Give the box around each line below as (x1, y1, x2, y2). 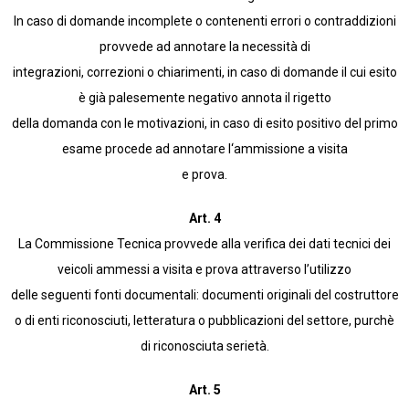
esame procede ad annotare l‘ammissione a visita (61, 142, 348, 157)
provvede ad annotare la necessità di (99, 39, 310, 55)
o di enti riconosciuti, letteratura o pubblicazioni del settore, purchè (15, 313, 394, 329)
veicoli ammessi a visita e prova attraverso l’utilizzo (58, 262, 351, 278)
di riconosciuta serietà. (140, 339, 269, 354)
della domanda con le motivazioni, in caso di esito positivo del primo (11, 116, 398, 131)
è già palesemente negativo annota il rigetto (78, 90, 331, 106)
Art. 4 (188, 211, 221, 226)
